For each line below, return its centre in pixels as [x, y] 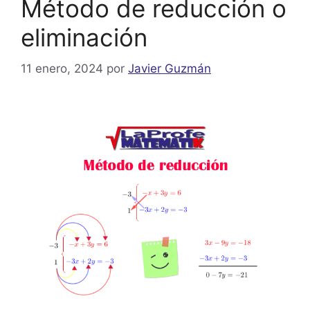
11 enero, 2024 [62, 68]
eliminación [84, 37]
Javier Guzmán [170, 68]
